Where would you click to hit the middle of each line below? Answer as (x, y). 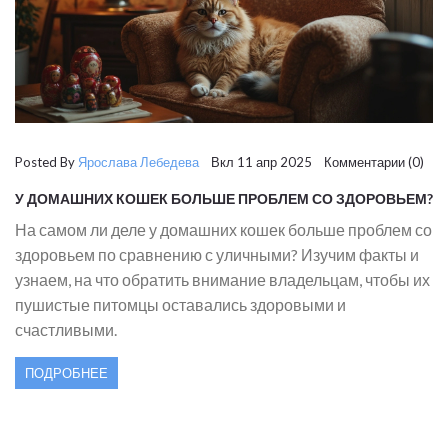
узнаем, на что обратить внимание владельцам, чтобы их (222, 279)
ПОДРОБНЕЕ (66, 372)
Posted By (46, 161)
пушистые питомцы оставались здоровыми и (180, 304)
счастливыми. (66, 329)
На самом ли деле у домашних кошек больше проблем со (223, 229)
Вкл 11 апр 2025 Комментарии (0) (311, 161)
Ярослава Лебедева (138, 161)
